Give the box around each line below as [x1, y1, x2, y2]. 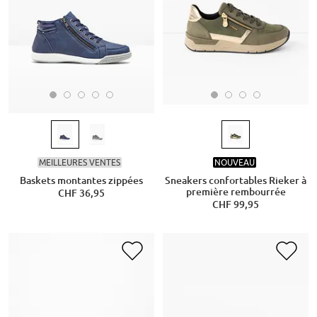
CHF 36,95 [57, 188, 105, 200]
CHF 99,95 [212, 199, 259, 211]
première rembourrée [185, 186, 286, 198]
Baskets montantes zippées [19, 175, 143, 187]
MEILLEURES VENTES [39, 156, 121, 168]
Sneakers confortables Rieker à [165, 175, 306, 187]
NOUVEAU [214, 156, 255, 168]
